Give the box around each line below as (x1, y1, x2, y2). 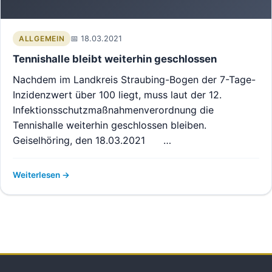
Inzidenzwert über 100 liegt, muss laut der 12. (13, 89, 222, 101)
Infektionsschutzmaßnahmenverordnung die (13, 104, 214, 116)
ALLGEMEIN (19, 34, 65, 43)
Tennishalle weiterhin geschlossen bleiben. (13, 119, 206, 131)
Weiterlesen (13, 170, 62, 180)
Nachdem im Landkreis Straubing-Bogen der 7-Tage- (13, 73, 256, 86)
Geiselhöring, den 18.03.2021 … (13, 134, 171, 146)
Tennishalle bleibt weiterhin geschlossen (13, 53, 217, 65)
